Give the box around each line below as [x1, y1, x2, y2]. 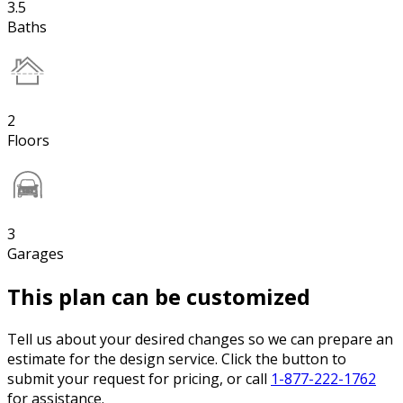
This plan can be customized [7, 282, 310, 312]
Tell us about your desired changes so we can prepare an [7, 329, 393, 350]
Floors [7, 130, 49, 151]
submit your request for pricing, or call [7, 369, 271, 390]
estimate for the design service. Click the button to [7, 349, 346, 370]
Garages [7, 244, 64, 264]
